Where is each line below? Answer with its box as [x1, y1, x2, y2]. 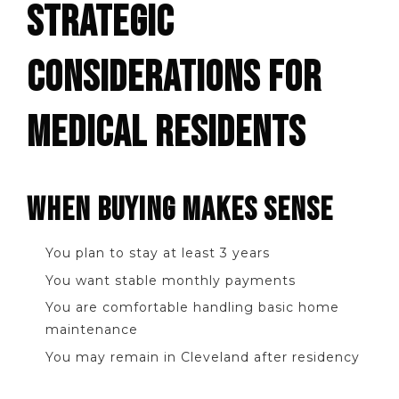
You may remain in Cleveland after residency [45, 349, 360, 365]
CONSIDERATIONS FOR [27, 53, 322, 104]
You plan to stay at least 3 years [45, 245, 270, 262]
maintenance [45, 322, 138, 338]
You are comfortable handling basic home [45, 299, 339, 316]
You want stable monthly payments [45, 272, 296, 289]
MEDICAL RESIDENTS [27, 108, 305, 159]
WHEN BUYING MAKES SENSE [27, 191, 333, 231]
